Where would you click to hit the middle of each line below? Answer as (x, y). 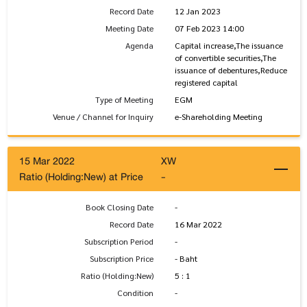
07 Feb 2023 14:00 (209, 28)
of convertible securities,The (225, 58)
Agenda (139, 46)
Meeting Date (130, 28)
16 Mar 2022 (198, 224)
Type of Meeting (124, 100)
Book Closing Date (120, 207)
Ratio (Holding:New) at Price (81, 177)
